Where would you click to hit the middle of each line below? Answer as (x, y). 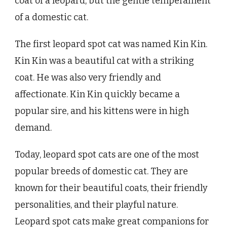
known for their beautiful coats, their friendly (111, 188)
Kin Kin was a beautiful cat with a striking (104, 61)
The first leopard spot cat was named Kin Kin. (111, 44)
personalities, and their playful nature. (96, 205)
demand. (33, 128)
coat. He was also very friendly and (88, 78)
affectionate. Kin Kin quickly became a (97, 94)
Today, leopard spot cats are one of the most (107, 155)
